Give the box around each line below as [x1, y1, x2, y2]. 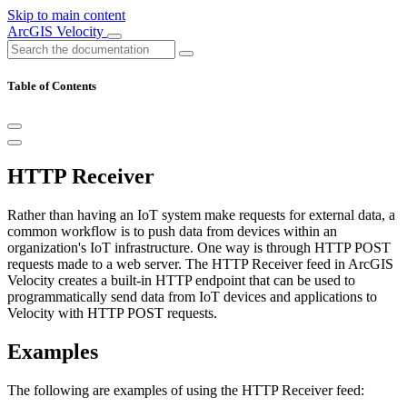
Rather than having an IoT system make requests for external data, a [7, 207, 395, 223]
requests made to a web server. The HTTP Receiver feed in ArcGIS [7, 256, 393, 273]
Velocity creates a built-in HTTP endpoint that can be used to [7, 273, 355, 289]
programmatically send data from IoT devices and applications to [7, 289, 377, 305]
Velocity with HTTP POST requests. [7, 305, 217, 322]
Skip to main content [7, 7, 125, 23]
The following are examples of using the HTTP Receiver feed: [7, 382, 364, 398]
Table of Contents [7, 79, 96, 94]
